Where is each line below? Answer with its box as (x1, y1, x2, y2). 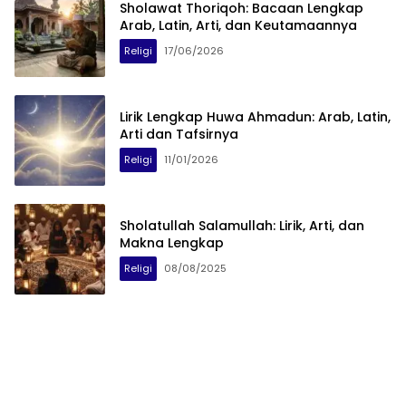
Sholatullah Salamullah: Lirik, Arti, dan (120, 216, 364, 235)
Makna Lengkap (120, 233, 224, 252)
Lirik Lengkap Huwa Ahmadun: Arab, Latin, (120, 107, 391, 126)
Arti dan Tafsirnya (120, 124, 238, 143)
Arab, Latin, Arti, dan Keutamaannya (120, 15, 357, 34)
